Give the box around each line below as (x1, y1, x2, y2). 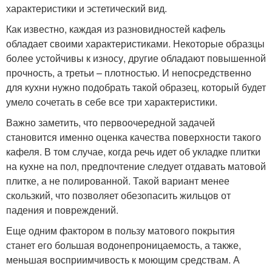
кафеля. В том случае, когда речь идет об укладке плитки (6, 144, 260, 159)
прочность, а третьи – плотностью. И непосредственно (6, 66, 251, 80)
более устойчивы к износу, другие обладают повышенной (6, 51, 266, 66)
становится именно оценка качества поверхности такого (6, 130, 261, 144)
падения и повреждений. (6, 203, 118, 217)
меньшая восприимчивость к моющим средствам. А (6, 253, 240, 267)
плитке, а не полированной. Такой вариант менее (6, 174, 229, 188)
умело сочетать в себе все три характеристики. (6, 95, 217, 109)
